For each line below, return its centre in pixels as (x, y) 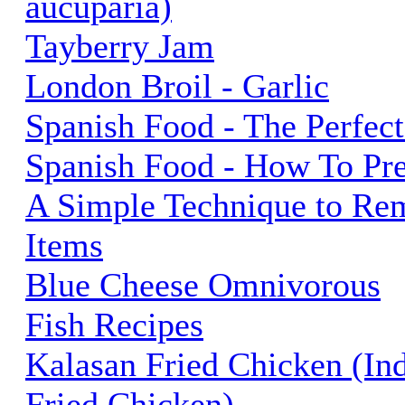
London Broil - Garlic (177, 85)
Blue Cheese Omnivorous (203, 284)
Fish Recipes (114, 324)
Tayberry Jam (120, 46)
